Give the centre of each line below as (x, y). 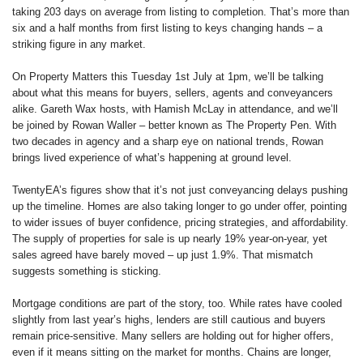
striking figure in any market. (79, 44)
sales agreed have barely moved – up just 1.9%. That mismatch (162, 254)
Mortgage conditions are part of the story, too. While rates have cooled (177, 303)
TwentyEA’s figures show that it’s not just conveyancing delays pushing (180, 190)
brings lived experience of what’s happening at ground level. (152, 157)
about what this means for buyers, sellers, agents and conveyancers (173, 92)
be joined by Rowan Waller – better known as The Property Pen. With (174, 125)
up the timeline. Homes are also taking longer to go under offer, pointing (179, 206)
